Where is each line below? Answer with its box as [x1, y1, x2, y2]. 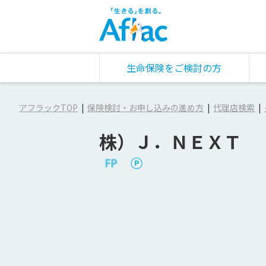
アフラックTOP [19, 101, 78, 113]
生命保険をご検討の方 [126, 60, 222, 75]
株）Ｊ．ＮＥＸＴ [99, 128, 242, 154]
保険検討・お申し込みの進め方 [87, 101, 204, 113]
